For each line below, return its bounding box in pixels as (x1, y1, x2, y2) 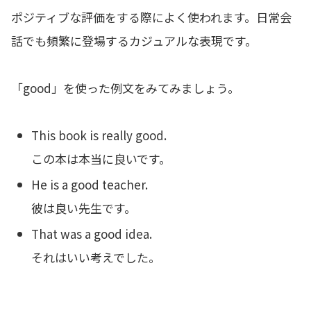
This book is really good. (31, 126, 167, 144)
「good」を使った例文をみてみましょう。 (11, 78, 239, 96)
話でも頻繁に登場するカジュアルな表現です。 (11, 31, 257, 49)
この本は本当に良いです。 (31, 149, 171, 167)
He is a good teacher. (31, 175, 149, 193)
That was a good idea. (31, 225, 153, 243)
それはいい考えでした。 (31, 249, 161, 267)
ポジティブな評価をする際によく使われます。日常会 (11, 8, 292, 26)
